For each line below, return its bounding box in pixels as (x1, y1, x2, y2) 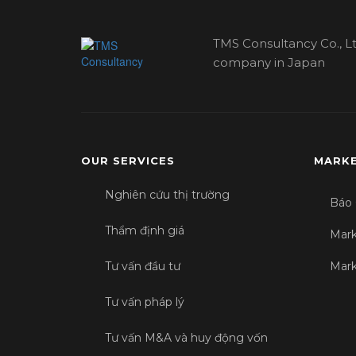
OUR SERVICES (81, 154, 175, 167)
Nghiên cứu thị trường (105, 188, 230, 202)
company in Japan (213, 55, 326, 70)
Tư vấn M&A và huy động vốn (105, 331, 268, 345)
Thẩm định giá (105, 223, 184, 238)
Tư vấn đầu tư (105, 259, 180, 273)
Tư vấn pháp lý (105, 295, 184, 309)
